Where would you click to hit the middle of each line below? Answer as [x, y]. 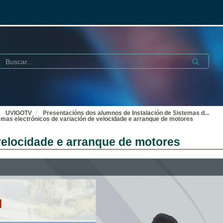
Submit [201, 60]
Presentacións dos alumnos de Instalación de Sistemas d [124, 113]
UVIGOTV [19, 113]
